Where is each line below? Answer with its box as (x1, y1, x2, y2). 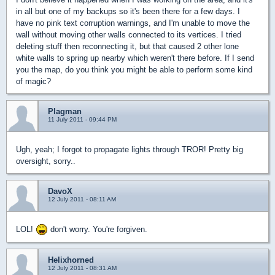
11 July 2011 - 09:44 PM (48, 115, 117, 123)
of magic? (16, 76, 51, 86)
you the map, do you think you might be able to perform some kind (16, 64, 252, 74)
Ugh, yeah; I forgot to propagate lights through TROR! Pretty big (16, 144, 243, 154)
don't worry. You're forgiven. (48, 224, 147, 234)
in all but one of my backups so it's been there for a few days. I (16, 6, 240, 16)
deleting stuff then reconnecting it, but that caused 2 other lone (16, 41, 239, 51)
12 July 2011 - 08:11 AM (48, 195, 116, 203)
